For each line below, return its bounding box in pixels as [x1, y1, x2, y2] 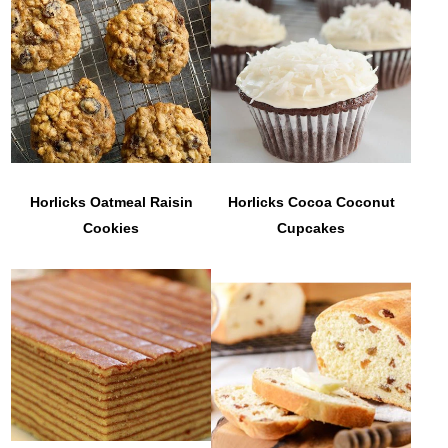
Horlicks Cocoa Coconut [227, 193, 395, 210]
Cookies [83, 219, 140, 236]
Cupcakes [277, 219, 346, 236]
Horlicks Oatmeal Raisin [29, 193, 193, 210]
